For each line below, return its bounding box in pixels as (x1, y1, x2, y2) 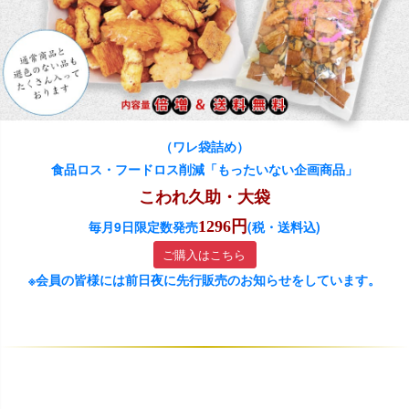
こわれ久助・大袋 (139, 184, 270, 209)
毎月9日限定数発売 (89, 217, 198, 236)
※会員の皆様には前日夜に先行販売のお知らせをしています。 (28, 270, 381, 289)
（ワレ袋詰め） (160, 137, 249, 156)
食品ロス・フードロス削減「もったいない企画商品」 (51, 163, 358, 178)
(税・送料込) (247, 217, 320, 236)
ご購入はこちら (163, 246, 246, 264)
